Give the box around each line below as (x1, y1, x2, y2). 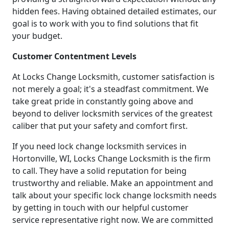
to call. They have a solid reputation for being (12, 165, 187, 176)
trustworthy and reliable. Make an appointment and (12, 177, 213, 189)
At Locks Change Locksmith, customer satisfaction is (12, 71, 215, 82)
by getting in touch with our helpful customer (12, 201, 189, 213)
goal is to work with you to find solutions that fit (12, 17, 198, 29)
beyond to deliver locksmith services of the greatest (12, 107, 213, 119)
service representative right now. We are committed (12, 214, 213, 225)
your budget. (12, 30, 62, 41)
